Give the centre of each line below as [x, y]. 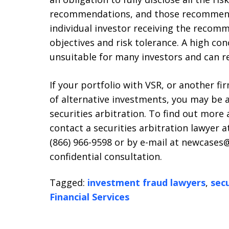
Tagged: [67, 182]
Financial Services [89, 197]
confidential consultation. [106, 156]
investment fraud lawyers [146, 182]
